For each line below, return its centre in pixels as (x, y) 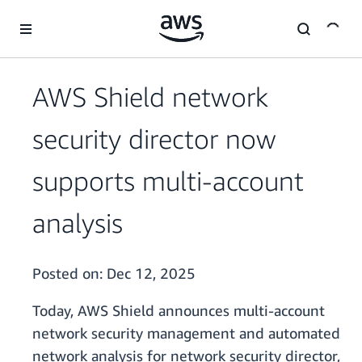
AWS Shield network (150, 97)
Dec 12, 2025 (151, 274)
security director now (154, 139)
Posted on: (69, 274)
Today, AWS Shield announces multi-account (179, 311)
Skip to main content (60, 16)
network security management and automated (186, 333)
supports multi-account (168, 181)
